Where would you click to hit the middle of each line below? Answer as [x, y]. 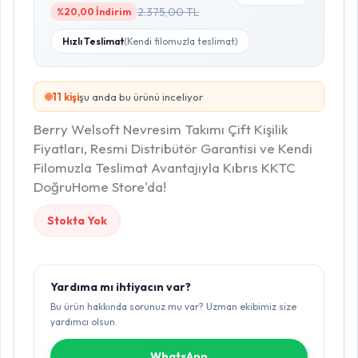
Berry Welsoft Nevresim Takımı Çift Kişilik [161, 129]
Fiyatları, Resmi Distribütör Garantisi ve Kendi [173, 148]
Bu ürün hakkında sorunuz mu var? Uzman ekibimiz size [173, 306]
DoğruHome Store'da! [100, 187]
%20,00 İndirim [94, 12]
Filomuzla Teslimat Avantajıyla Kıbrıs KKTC [165, 167]
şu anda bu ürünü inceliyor [143, 97]
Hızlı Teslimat [93, 41]
